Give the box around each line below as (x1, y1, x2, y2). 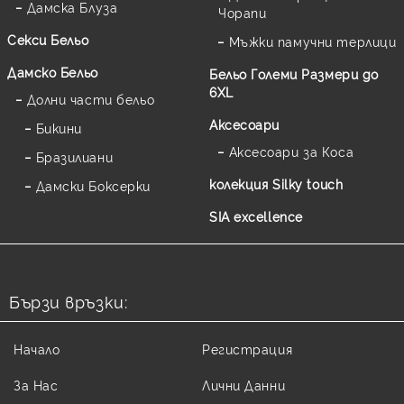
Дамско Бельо (7, 63, 98, 80)
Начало (14, 340, 60, 357)
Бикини (35, 119, 82, 136)
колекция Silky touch (209, 175, 344, 192)
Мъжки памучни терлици (228, 32, 397, 50)
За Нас (14, 376, 59, 393)
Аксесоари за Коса (228, 142, 354, 160)
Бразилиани (35, 148, 114, 165)
